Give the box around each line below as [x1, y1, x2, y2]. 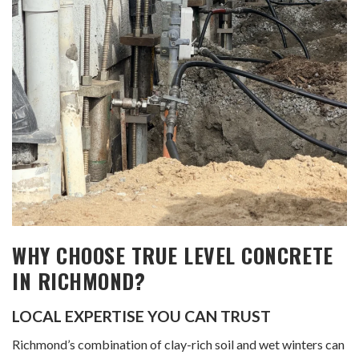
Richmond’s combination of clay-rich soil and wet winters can [12, 336, 345, 352]
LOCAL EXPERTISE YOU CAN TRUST [12, 306, 271, 325]
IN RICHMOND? [12, 264, 146, 296]
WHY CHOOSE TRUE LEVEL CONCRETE [12, 239, 333, 270]
